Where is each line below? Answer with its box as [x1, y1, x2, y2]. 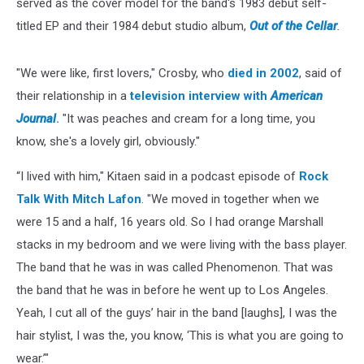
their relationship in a [16, 88, 130, 103]
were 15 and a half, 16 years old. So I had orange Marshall [16, 214, 323, 229]
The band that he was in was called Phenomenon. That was [16, 259, 333, 275]
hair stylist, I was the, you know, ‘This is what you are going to [16, 327, 344, 343]
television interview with [130, 88, 271, 103]
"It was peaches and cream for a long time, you [59, 110, 315, 126]
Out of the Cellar [249, 18, 337, 33]
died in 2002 [227, 65, 299, 80]
